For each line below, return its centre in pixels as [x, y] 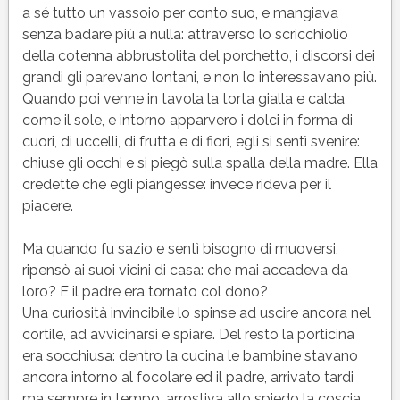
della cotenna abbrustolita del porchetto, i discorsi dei [198, 55]
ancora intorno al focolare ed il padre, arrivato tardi [187, 377]
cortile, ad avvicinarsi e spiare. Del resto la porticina [188, 334]
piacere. [47, 205]
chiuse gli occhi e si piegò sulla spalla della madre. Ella [200, 162]
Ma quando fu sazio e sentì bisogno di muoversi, [180, 248]
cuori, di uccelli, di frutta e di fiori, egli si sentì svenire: [191, 141]
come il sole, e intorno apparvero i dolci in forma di [187, 120]
